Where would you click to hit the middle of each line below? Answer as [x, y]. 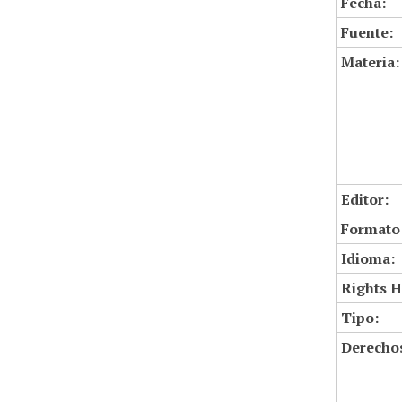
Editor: [365, 199]
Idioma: [368, 258]
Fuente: [367, 32]
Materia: [371, 62]
